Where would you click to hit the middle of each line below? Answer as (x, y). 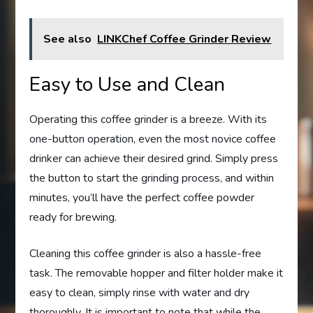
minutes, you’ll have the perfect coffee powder (142, 197)
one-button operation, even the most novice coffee (153, 139)
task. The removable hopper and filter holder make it (156, 273)
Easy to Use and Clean (128, 84)
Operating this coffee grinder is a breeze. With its (148, 119)
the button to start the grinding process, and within (152, 178)
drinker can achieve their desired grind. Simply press (154, 158)
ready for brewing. (73, 217)
